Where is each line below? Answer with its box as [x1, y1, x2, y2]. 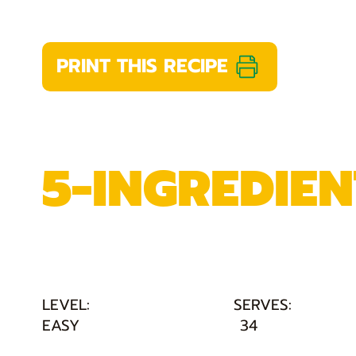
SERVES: [233, 293, 292, 317]
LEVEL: [41, 293, 90, 317]
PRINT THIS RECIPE [56, 52, 228, 80]
